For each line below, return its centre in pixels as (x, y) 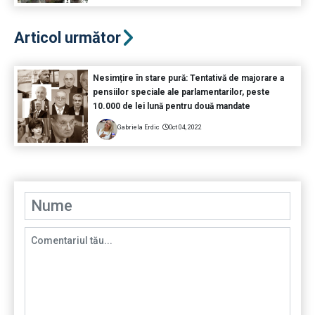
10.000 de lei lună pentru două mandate (171, 107)
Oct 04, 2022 (185, 128)
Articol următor (67, 38)
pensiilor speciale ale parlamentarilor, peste (181, 92)
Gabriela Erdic (138, 128)
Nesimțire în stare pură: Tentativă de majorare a (188, 78)
